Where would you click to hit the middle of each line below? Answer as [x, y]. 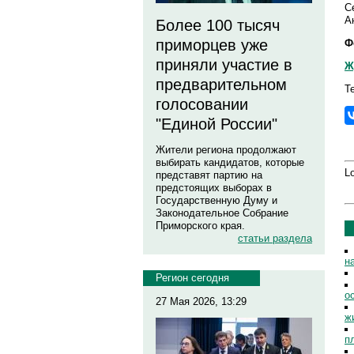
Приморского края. [200, 226]
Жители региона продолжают [226, 150]
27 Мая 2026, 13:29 [201, 301]
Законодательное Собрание [222, 213]
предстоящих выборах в [214, 188]
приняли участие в [224, 65]
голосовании [202, 104]
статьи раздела [275, 238]
